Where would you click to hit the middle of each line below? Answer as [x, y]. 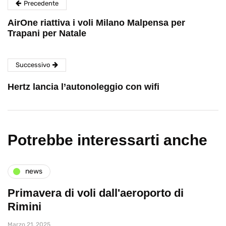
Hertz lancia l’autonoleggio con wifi [83, 87]
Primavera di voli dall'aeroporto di [96, 193]
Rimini [24, 206]
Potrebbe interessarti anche [107, 140]
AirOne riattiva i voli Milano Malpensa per [96, 22]
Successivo [33, 65]
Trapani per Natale [47, 33]
